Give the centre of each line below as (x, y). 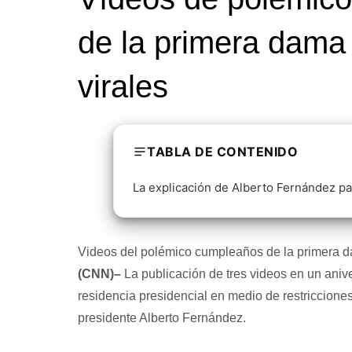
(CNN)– (99, 273)
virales (123, 86)
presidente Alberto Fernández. (161, 317)
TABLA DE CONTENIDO (222, 151)
